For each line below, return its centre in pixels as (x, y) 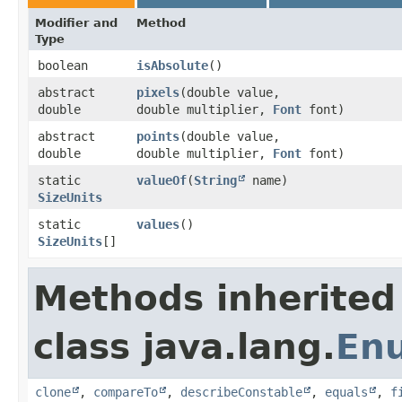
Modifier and (76, 22)
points (158, 136)
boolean (63, 65)
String (215, 180)
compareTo (126, 392)
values (158, 224)
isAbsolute (172, 65)
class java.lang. (184, 346)
